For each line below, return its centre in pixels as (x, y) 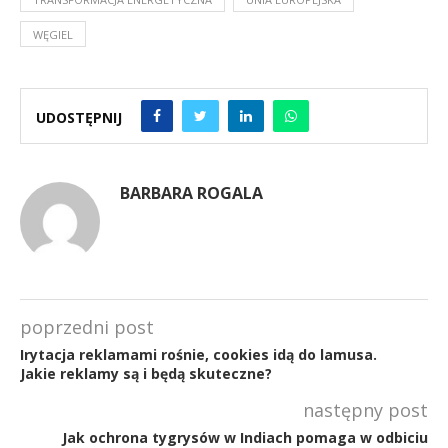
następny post (365, 409)
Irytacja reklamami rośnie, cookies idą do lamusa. (198, 354)
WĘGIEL (53, 34)
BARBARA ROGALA (191, 192)
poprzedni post (87, 326)
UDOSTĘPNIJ (79, 117)
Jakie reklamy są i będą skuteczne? (146, 373)
